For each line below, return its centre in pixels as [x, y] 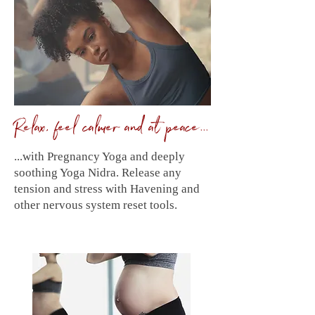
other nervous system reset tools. [96, 205]
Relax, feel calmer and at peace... [111, 130]
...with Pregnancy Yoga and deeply [99, 156]
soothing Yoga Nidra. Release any [98, 173]
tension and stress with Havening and [107, 189]
